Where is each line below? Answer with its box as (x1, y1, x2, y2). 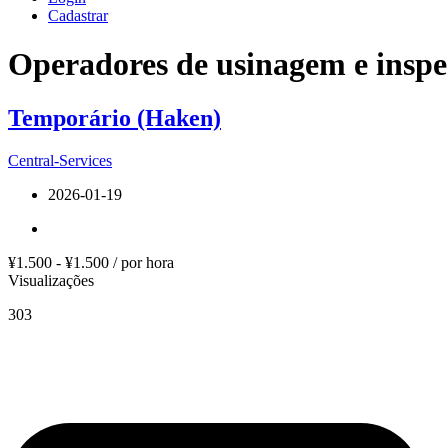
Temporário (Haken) (8, 104, 221, 131)
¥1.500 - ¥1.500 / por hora (8, 253, 174, 271)
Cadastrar (48, 6, 108, 24)
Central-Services (8, 151, 112, 169)
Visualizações (8, 271, 94, 289)
